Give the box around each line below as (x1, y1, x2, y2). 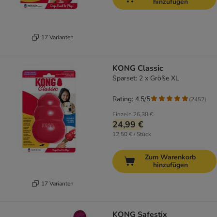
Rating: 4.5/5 (112, 94, 150, 104)
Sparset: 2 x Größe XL (112, 74, 179, 83)
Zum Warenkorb (145, 153, 196, 162)
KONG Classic (112, 63, 163, 74)
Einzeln (112, 110, 132, 119)
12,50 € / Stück (112, 130, 151, 139)
